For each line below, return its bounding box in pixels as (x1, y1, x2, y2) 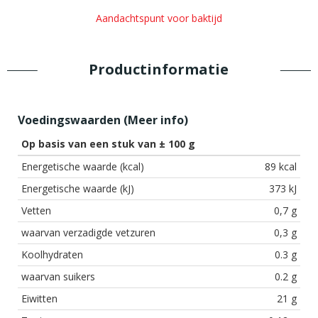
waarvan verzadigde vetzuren (21, 225, 155, 239)
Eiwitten (21, 291, 57, 305)
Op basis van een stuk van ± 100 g (21, 136, 195, 150)
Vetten (21, 203, 51, 217)
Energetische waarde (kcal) (21, 159, 144, 173)
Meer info (128, 111, 184, 128)
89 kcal (265, 159, 297, 173)
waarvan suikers (21, 269, 95, 283)
